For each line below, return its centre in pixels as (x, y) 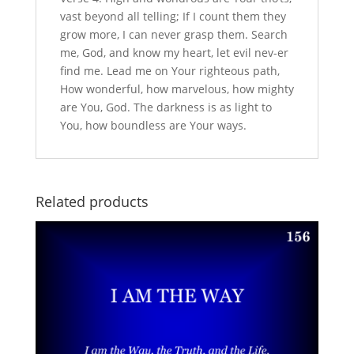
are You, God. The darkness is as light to (166, 107)
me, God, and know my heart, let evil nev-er (174, 52)
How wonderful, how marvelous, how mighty (177, 88)
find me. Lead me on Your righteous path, (169, 70)
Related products (92, 201)
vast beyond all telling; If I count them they (173, 16)
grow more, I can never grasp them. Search (173, 34)
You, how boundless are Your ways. (153, 125)
